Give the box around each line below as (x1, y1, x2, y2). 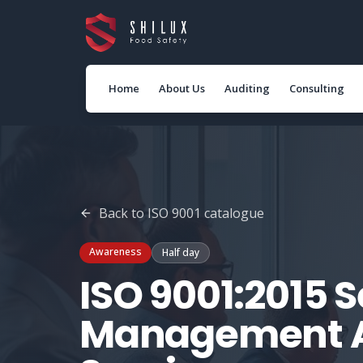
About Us (159, 81, 205, 96)
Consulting (289, 81, 344, 96)
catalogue (201, 204, 264, 222)
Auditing (224, 81, 270, 96)
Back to (99, 204, 147, 222)
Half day (162, 246, 199, 259)
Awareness (89, 245, 142, 258)
